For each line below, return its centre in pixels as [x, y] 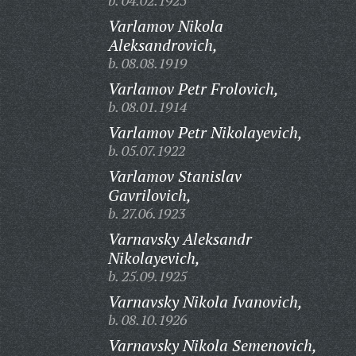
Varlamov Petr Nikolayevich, [205, 132]
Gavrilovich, [149, 195]
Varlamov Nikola [165, 26]
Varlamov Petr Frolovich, [193, 89]
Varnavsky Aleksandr [180, 239]
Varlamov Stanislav [174, 176]
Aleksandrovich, [163, 45]
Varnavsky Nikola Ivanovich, [205, 302]
